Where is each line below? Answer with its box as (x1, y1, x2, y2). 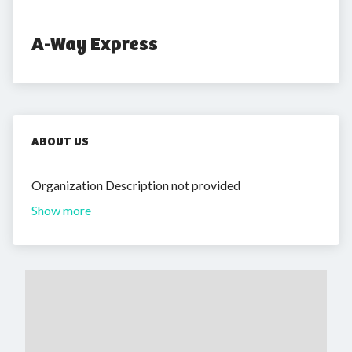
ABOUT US (31, 134, 89, 148)
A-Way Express (31, 32, 158, 56)
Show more (31, 203, 91, 218)
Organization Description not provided (31, 178, 240, 192)
